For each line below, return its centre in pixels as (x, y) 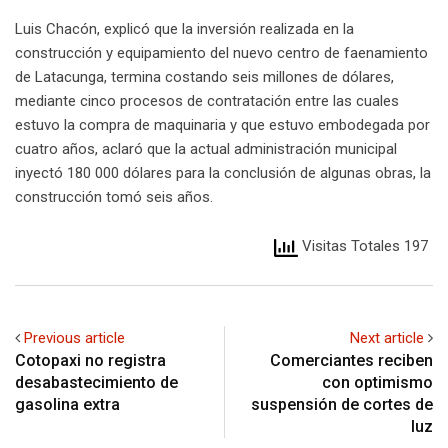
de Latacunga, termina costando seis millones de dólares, (204, 77)
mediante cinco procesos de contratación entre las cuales (207, 101)
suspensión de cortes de (342, 404)
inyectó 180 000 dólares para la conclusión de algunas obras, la (223, 173)
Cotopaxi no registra (90, 360)
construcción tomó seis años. (114, 197)
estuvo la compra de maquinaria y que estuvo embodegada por (222, 125)
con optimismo (377, 382)
